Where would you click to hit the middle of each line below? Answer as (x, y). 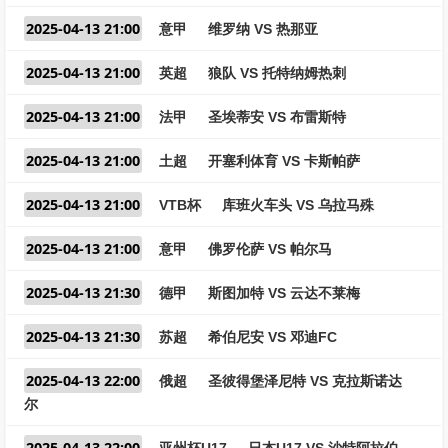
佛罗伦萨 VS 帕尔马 (270, 249)
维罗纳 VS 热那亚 (263, 29)
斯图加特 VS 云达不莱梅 (284, 293)
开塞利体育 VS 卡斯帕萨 (284, 161)
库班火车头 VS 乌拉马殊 (298, 205)
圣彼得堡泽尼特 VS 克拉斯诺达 (305, 381)
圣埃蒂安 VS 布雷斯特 (277, 117)
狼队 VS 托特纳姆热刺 (277, 73)
